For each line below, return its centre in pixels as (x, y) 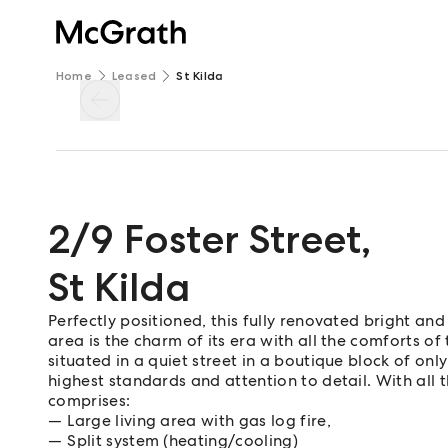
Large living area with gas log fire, (199, 420)
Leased (134, 76)
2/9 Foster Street (204, 239)
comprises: (89, 400)
